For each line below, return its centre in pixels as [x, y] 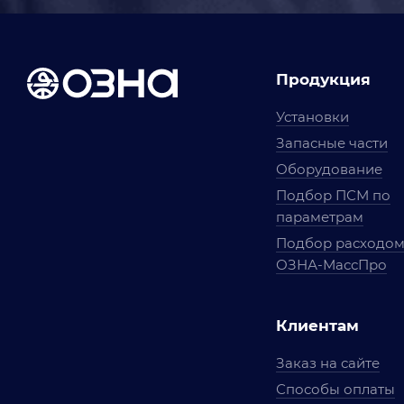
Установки [312, 117]
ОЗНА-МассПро [331, 265]
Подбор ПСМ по [333, 195]
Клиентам [317, 326]
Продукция [323, 79]
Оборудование [329, 169]
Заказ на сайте [327, 363]
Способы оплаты [335, 389]
